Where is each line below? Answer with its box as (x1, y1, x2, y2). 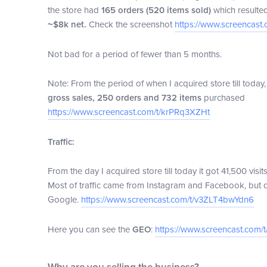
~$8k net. (47, 19, 86, 30)
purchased (201, 92, 247, 103)
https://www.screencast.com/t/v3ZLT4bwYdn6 (80, 194, 254, 205)
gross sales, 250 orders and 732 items (47, 92, 201, 103)
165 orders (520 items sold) (101, 5, 213, 15)
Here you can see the (47, 224, 132, 235)
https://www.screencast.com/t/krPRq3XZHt (47, 107, 210, 117)
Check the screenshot (86, 19, 175, 30)
